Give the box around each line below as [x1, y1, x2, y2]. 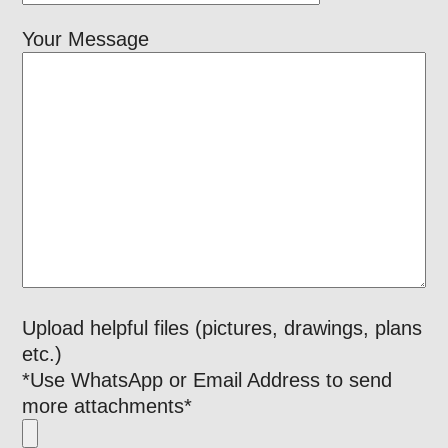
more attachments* [22, 394, 193, 417]
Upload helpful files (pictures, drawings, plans [22, 316, 423, 339]
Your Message [22, 27, 150, 50]
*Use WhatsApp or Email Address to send [22, 368, 393, 391]
